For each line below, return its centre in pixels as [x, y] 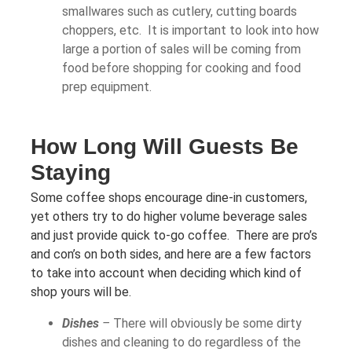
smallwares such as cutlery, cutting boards [180, 11]
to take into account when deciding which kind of [166, 273]
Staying [71, 172]
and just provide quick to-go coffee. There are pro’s [174, 235]
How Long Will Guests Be [165, 146]
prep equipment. [107, 86]
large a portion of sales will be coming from [181, 49]
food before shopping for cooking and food [181, 68]
